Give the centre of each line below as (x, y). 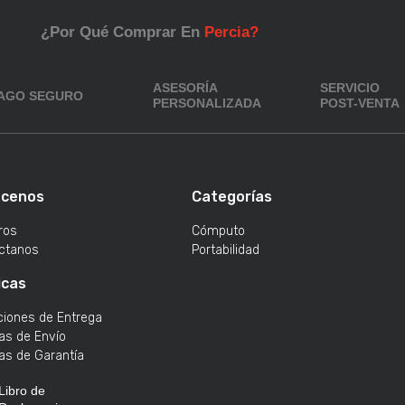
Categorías (232, 197)
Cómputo (219, 231)
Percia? (231, 32)
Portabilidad (226, 250)
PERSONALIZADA (207, 103)
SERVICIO (350, 88)
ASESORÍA (186, 88)
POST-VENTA (360, 103)
